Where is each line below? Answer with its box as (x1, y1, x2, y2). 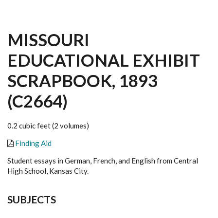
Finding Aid (15, 139, 52, 147)
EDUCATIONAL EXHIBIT (7, 50, 200, 70)
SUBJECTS (7, 193, 56, 205)
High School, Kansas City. (7, 166, 89, 175)
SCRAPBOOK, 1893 (7, 70, 158, 91)
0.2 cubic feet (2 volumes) (7, 121, 89, 130)
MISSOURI (7, 29, 90, 50)
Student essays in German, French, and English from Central (7, 156, 198, 165)
